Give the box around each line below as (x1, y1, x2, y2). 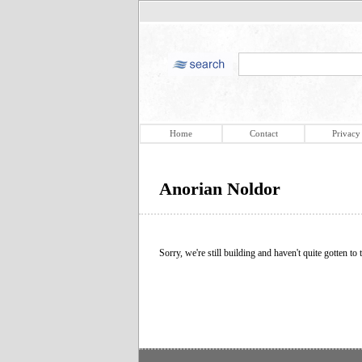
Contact (249, 128, 278, 138)
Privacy (331, 128, 360, 138)
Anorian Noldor (159, 179, 280, 199)
